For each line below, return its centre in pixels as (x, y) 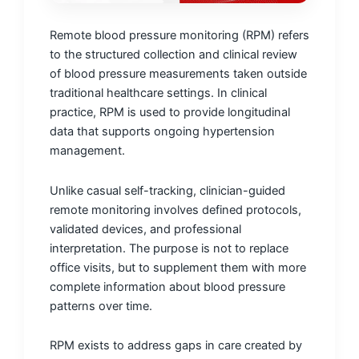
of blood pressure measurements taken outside (178, 74)
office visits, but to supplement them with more (178, 267)
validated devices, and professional (145, 229)
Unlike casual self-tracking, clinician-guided (167, 190)
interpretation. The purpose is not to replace (169, 248)
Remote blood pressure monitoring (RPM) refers (179, 36)
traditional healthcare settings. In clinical (158, 93)
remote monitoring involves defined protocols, (175, 210)
